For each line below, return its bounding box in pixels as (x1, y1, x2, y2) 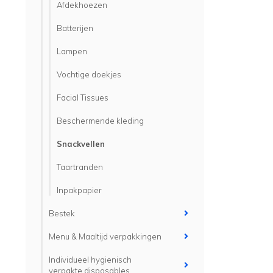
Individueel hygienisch (49, 255, 132, 264)
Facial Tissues (57, 93, 108, 102)
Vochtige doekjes (57, 69, 121, 79)
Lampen (57, 46, 87, 56)
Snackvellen (57, 139, 105, 149)
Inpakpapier (57, 185, 102, 195)
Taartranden (57, 162, 103, 172)
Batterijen (57, 23, 93, 33)
